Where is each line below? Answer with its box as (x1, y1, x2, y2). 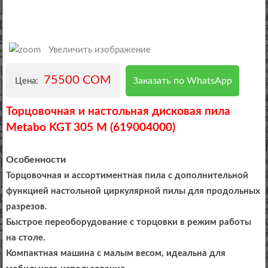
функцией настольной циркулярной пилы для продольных (6, 187, 261, 196)
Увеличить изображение (46, 45, 151, 55)
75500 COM (44, 74, 112, 87)
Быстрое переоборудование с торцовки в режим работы (6, 218, 252, 227)
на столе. (6, 233, 46, 243)
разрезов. (6, 202, 48, 212)
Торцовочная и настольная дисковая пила (6, 106, 231, 118)
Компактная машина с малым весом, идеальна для (6, 249, 226, 258)
